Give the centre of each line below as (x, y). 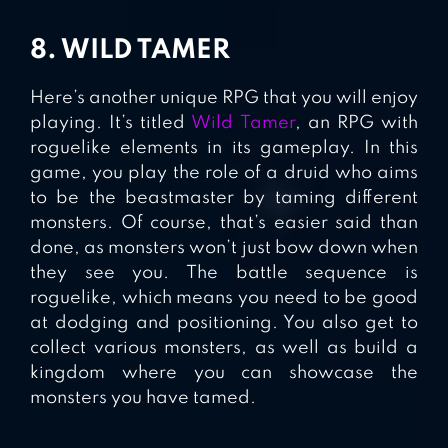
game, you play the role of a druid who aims (224, 173)
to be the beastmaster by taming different (224, 198)
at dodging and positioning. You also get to (224, 323)
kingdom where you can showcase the (224, 373)
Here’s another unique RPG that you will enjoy (224, 98)
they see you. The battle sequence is (224, 273)
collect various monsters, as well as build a (224, 348)
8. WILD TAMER (130, 51)
